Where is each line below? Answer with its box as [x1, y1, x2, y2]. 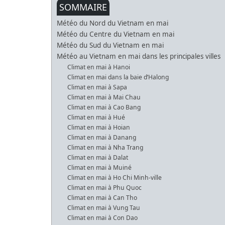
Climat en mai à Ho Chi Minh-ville [67, 173, 162, 182]
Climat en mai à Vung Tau [67, 203, 142, 212]
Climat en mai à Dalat [67, 153, 130, 162]
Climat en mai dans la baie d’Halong [67, 73, 171, 82]
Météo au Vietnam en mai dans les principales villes [57, 52, 220, 61]
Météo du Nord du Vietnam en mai [57, 19, 168, 28]
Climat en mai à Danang [67, 133, 138, 142]
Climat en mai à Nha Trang [67, 143, 144, 152]
